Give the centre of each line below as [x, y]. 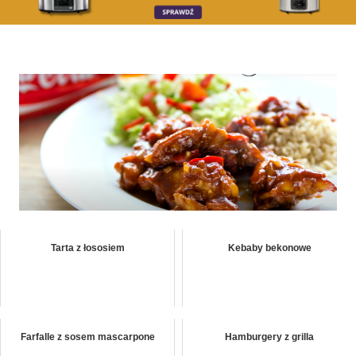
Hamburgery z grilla [269, 337]
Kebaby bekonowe [269, 248]
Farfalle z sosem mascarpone [87, 337]
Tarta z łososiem [87, 248]
